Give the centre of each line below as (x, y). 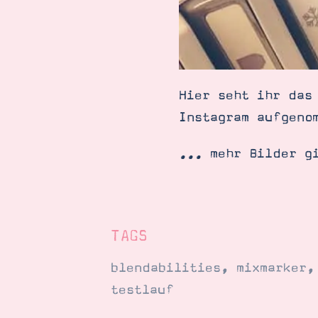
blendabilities (165, 268)
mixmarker (271, 268)
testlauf (142, 290)
